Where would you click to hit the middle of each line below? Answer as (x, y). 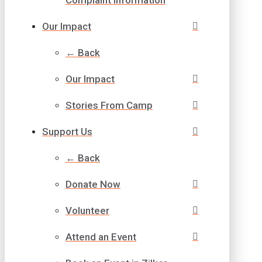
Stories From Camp (109, 105)
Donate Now (93, 184)
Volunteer (87, 210)
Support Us (67, 131)
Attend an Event (101, 237)
